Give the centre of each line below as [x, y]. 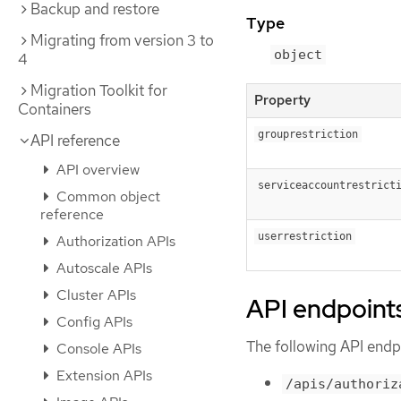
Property [282, 100]
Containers [55, 109]
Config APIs [93, 322]
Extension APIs [102, 375]
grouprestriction [308, 134]
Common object [107, 196]
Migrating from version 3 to [122, 40]
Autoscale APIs [102, 268]
